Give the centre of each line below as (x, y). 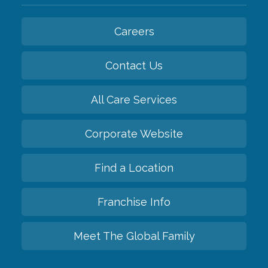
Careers (134, 32)
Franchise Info (134, 202)
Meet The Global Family (134, 236)
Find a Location (134, 168)
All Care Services (134, 100)
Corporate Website (134, 134)
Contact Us (134, 66)
